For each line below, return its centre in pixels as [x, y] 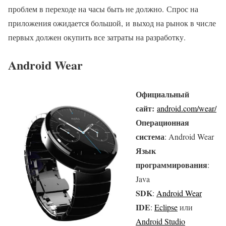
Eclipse [166, 207]
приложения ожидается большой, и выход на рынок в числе [112, 23]
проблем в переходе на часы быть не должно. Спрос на [103, 9]
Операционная [162, 123]
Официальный [162, 94]
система [150, 137]
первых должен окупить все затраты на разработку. [97, 37]
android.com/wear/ [187, 108]
